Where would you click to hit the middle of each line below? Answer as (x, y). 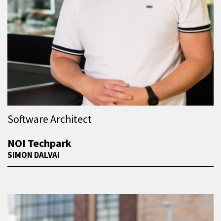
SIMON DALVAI (34, 155)
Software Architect (50, 119)
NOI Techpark (39, 143)
